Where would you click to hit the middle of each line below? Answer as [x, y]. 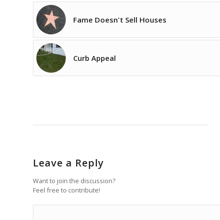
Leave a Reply [69, 163]
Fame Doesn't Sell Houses [120, 20]
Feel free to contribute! [67, 190]
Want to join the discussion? [74, 181]
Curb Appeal [95, 58]
